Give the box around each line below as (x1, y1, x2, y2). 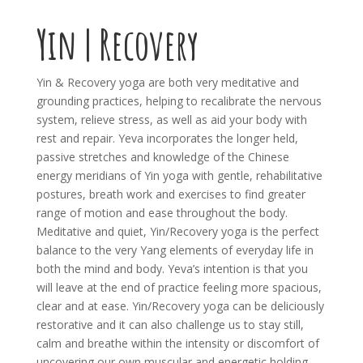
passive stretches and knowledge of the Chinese (36, 149, 289, 165)
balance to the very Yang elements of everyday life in (36, 242, 314, 258)
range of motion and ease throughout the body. (36, 205, 288, 221)
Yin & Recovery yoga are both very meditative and (36, 75, 299, 91)
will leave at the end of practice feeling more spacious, (36, 280, 322, 296)
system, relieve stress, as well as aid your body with (36, 112, 307, 128)
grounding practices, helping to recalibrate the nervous (36, 93, 322, 109)
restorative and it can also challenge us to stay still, (36, 317, 304, 333)
